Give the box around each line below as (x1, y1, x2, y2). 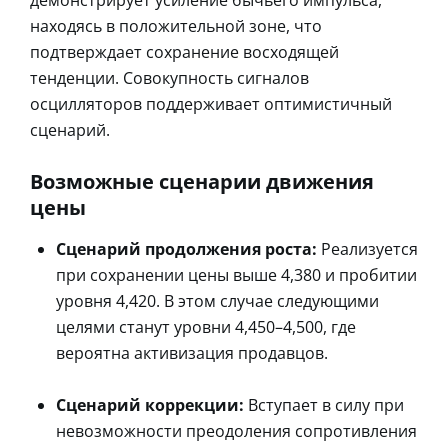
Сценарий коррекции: (56, 393, 244, 416)
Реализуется (317, 237, 418, 260)
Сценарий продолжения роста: (56, 237, 317, 260)
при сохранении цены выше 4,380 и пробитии (56, 263, 417, 286)
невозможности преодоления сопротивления (56, 419, 417, 442)
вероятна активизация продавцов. (56, 341, 328, 364)
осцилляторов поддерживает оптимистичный (30, 92, 392, 115)
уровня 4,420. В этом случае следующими (56, 289, 379, 312)
